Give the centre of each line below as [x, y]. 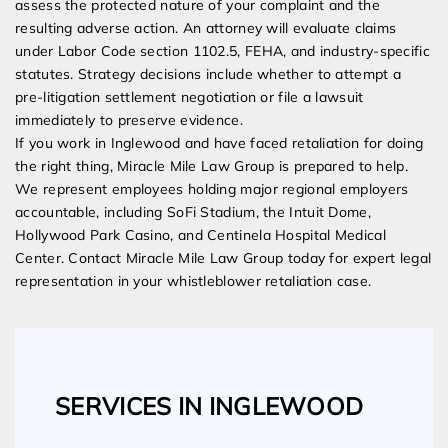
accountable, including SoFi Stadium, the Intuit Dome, [193, 212]
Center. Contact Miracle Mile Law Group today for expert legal [223, 258]
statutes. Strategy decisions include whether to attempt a [208, 74]
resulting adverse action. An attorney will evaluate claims [206, 28]
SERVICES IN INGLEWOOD [209, 406]
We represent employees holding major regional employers [212, 189]
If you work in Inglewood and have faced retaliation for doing [219, 143]
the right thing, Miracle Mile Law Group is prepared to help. [211, 166]
